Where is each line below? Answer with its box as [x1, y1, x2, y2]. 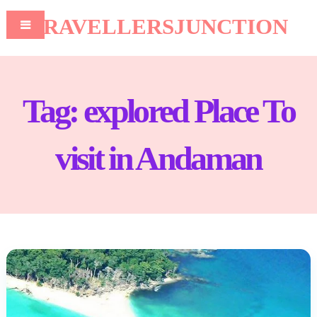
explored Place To [83, 92, 294, 129]
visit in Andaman [55, 139, 262, 177]
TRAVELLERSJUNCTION [28, 14, 289, 39]
